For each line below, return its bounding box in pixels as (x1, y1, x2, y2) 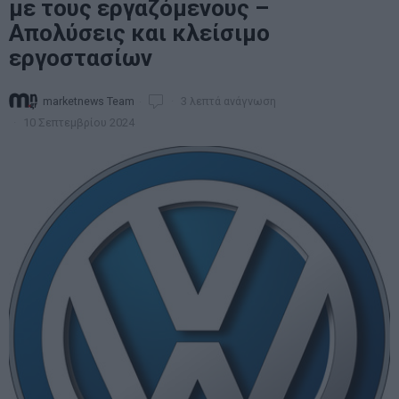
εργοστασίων (9, 45, 152, 71)
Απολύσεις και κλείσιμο (9, 20, 270, 46)
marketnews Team (43, 94, 134, 108)
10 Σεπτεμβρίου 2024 (20, 116, 134, 129)
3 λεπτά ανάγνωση (178, 94, 276, 108)
